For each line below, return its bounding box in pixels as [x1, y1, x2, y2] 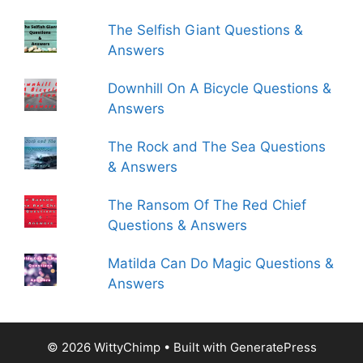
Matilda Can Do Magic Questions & [108, 255, 335, 271]
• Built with [160, 340, 230, 355]
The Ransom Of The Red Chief [108, 197, 307, 213]
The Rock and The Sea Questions [108, 139, 327, 155]
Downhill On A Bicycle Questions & [108, 80, 332, 96]
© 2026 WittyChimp [46, 340, 160, 355]
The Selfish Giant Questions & [108, 22, 304, 38]
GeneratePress [229, 340, 317, 355]
